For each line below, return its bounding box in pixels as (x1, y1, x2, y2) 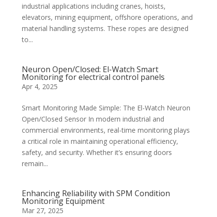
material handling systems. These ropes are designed (21, 23, 188, 33)
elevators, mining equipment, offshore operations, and (21, 12, 193, 22)
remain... (21, 158, 48, 168)
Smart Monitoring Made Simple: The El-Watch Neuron (21, 103, 190, 112)
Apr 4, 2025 (21, 81, 58, 91)
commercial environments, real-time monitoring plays (21, 125, 190, 135)
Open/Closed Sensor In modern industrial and (21, 114, 164, 124)
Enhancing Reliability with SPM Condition (21, 187, 170, 199)
